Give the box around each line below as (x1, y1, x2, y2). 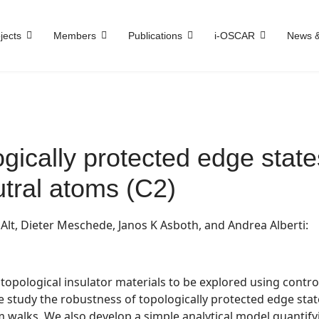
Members (53, 30, 96, 41)
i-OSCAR (214, 30, 255, 41)
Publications (128, 30, 182, 41)
